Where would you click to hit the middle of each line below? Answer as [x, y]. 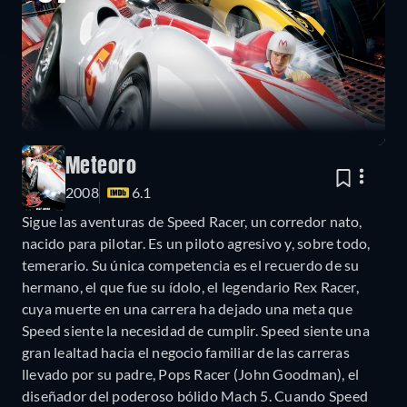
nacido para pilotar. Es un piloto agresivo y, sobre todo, [196, 243]
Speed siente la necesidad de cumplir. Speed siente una [196, 330]
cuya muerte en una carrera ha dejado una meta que [187, 308]
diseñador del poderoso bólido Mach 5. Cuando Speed [195, 395]
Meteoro [101, 167]
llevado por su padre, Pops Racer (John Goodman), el [191, 373]
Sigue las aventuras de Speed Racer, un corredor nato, [192, 221]
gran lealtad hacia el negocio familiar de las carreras [186, 352]
